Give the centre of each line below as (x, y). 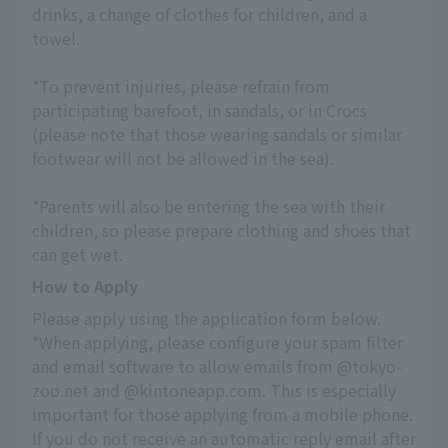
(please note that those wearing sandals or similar (217, 134)
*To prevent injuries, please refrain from (181, 86)
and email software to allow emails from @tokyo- (217, 366)
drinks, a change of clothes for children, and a (199, 14)
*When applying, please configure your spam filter (217, 342)
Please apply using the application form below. (206, 318)
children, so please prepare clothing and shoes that (221, 230)
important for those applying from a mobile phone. (222, 414)
